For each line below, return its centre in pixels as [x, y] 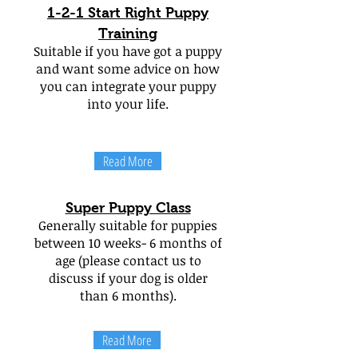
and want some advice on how [128, 69]
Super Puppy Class [128, 208]
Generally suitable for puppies [128, 225]
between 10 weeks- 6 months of [128, 243]
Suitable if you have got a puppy [128, 51]
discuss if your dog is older [128, 278]
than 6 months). [128, 296]
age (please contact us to [128, 261]
